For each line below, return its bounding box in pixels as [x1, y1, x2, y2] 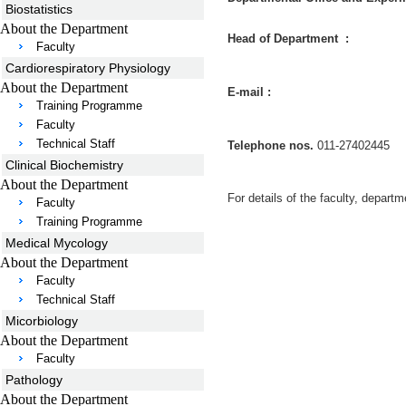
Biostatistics [5, 2, 72, 16]
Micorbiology [5, 314, 78, 328]
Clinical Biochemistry [5, 158, 123, 172]
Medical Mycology [5, 236, 108, 250]
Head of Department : [227, 32, 349, 46]
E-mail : [227, 84, 275, 99]
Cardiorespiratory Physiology [5, 61, 170, 75]
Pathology [5, 372, 63, 387]
